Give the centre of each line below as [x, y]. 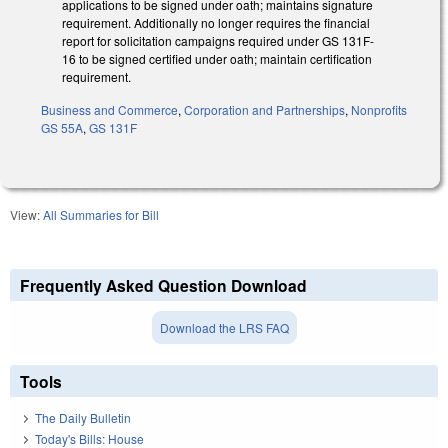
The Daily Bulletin [83, 418]
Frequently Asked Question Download [163, 285]
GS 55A [62, 127]
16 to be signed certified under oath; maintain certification [217, 58]
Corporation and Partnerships [264, 109]
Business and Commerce [109, 109]
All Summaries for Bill [101, 214]
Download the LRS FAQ [224, 327]
